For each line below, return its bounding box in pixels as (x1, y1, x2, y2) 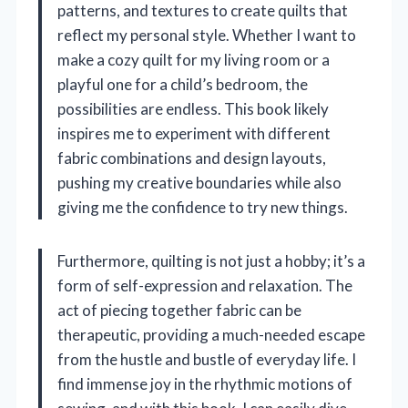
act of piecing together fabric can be (57, 301, 301, 321)
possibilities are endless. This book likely (57, 99, 329, 119)
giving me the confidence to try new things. (57, 198, 348, 218)
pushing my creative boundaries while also (57, 173, 342, 193)
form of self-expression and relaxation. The (57, 276, 352, 296)
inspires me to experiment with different (57, 124, 331, 144)
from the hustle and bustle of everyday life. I (57, 350, 356, 370)
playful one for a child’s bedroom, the (57, 75, 308, 95)
